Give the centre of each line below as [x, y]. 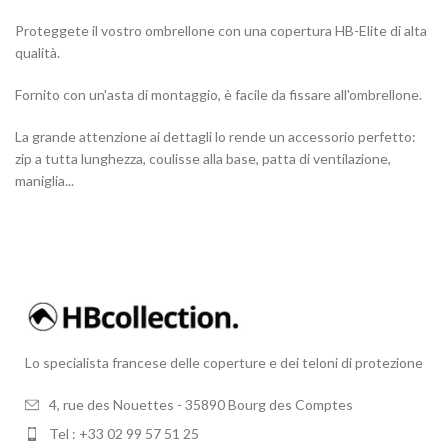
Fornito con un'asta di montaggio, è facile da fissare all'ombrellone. [218, 94]
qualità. [37, 52]
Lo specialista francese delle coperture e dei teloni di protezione [224, 362]
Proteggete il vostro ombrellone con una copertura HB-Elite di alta [221, 30]
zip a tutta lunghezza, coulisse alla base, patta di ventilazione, [203, 158]
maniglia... [44, 180]
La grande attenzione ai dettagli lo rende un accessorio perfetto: [215, 136]
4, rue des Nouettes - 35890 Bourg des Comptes [201, 404]
